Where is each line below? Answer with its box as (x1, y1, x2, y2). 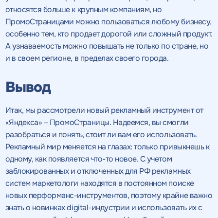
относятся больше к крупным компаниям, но (5, 4, 162, 15)
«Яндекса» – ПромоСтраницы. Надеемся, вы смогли (5, 117, 189, 127)
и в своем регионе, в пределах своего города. (5, 53, 169, 63)
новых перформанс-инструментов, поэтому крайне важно (5, 190, 213, 200)
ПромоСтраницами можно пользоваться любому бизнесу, (5, 16, 212, 27)
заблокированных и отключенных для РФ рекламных (5, 165, 191, 176)
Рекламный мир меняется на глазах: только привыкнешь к (5, 141, 210, 152)
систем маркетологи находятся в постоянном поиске (5, 178, 194, 188)
